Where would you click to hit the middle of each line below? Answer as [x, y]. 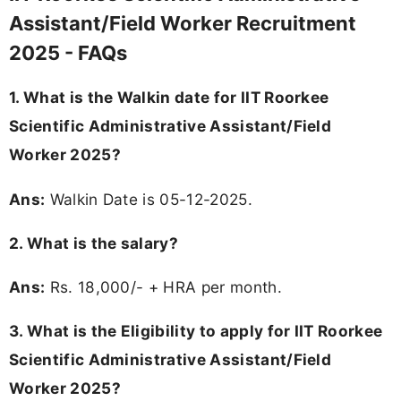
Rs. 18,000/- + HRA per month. [163, 286]
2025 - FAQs [68, 53]
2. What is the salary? [94, 243]
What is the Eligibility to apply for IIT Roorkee [205, 331]
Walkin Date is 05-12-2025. [149, 199]
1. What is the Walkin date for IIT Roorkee [169, 98]
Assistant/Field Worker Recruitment [183, 24]
